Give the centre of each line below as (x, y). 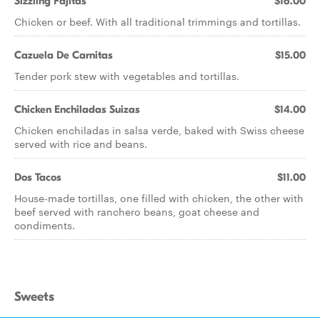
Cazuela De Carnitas (64, 55)
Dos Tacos (38, 177)
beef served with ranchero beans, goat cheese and (137, 211)
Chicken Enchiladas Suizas (77, 109)
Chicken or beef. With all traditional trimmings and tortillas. (157, 21)
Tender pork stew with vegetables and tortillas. (127, 76)
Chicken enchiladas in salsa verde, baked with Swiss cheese (159, 130)
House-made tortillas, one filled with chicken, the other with (159, 198)
